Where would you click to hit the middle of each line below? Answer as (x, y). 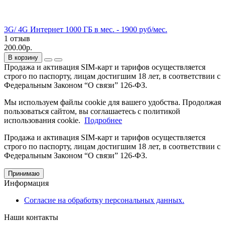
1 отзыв (17, 38)
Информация (26, 183)
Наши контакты (31, 217)
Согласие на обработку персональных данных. (104, 200)
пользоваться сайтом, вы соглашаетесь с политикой (92, 111)
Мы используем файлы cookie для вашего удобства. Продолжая (113, 102)
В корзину (23, 57)
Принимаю (24, 173)
